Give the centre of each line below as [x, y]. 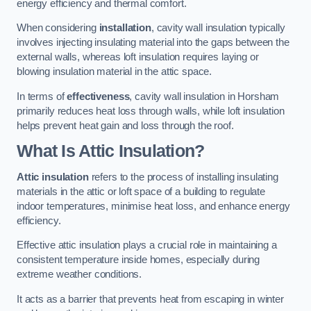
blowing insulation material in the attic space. [115, 72]
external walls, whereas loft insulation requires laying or [138, 57]
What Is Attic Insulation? [111, 151]
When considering [58, 28]
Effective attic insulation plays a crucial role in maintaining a [147, 245]
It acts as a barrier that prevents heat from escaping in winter [150, 299]
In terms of [42, 96]
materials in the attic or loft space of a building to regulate [141, 191]
